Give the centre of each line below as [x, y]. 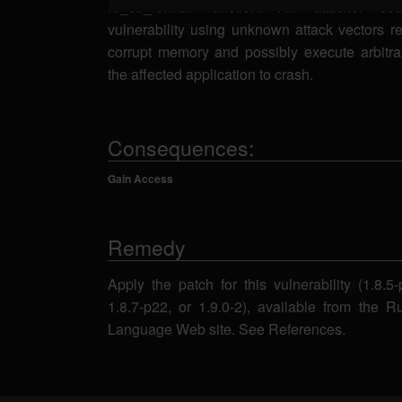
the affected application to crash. [210, 74]
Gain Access [140, 179]
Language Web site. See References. [227, 329]
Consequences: [181, 148]
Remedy [147, 247]
